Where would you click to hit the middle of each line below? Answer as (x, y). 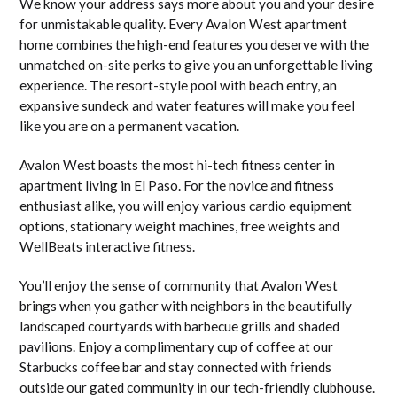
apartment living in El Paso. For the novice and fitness (177, 185)
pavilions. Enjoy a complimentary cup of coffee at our (177, 346)
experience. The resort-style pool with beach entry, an (179, 85)
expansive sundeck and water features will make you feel (187, 105)
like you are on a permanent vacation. (130, 125)
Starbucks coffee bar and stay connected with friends (176, 366)
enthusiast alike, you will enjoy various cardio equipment (186, 205)
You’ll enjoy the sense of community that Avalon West (179, 285)
